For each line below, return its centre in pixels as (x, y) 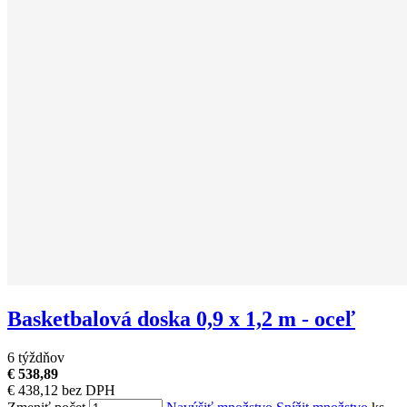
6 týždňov (36, 357)
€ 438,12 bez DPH (61, 390)
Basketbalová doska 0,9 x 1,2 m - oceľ (181, 319)
